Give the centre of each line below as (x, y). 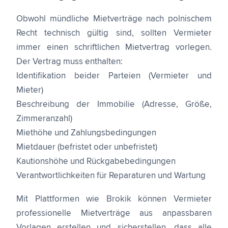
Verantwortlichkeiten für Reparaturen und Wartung (111, 176)
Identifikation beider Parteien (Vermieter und (114, 76)
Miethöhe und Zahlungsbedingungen (86, 133)
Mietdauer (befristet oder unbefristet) (87, 147)
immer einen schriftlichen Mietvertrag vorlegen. (114, 48)
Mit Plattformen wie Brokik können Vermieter (114, 199)
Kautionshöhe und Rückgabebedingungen (96, 162)
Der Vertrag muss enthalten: (69, 62)
